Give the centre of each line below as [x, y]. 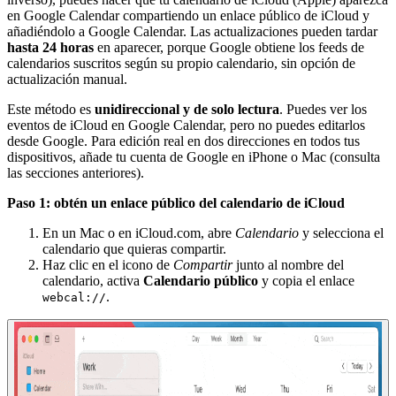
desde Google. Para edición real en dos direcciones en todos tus [183, 141]
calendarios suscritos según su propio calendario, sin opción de [181, 63]
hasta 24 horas [50, 47]
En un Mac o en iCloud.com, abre [139, 232]
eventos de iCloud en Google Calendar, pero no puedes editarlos [186, 125]
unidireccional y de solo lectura [187, 109]
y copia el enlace [306, 280]
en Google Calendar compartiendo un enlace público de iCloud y [188, 15]
